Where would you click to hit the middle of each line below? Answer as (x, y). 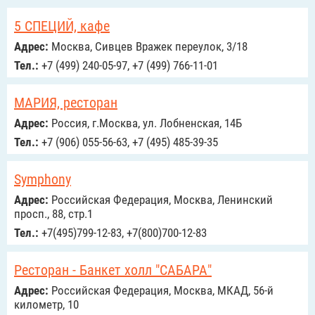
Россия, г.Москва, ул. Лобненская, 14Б (145, 123)
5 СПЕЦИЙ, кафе (62, 26)
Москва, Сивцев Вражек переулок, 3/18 (148, 46)
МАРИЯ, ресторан (66, 103)
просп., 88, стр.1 (53, 214)
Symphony (43, 179)
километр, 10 (46, 304)
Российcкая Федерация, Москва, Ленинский (161, 200)
